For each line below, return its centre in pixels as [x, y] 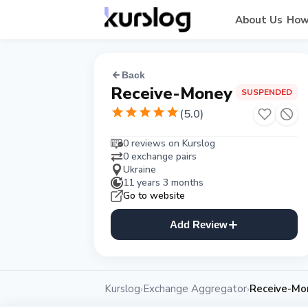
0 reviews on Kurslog [169, 143]
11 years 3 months [163, 183]
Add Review [199, 224]
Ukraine [140, 169]
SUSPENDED [267, 92]
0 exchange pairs [160, 156]
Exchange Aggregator [195, 289]
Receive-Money [172, 93]
